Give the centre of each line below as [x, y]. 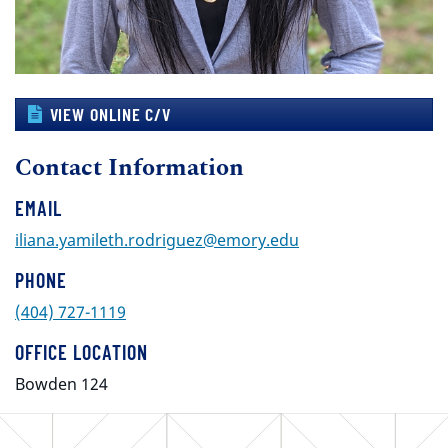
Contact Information [129, 168]
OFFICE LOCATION [81, 352]
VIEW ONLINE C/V [110, 114]
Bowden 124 [61, 384]
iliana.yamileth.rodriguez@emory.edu [157, 240]
